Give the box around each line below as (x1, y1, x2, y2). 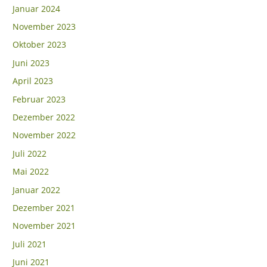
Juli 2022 (13, 147, 47, 159)
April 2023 (13, 75, 54, 87)
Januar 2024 (13, 2, 61, 14)
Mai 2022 (13, 166, 49, 178)
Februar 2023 (13, 93, 66, 105)
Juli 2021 (13, 238, 47, 250)
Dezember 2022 (13, 111, 76, 123)
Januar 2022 (13, 184, 61, 195)
